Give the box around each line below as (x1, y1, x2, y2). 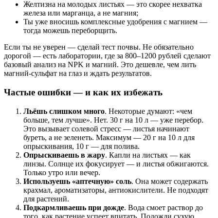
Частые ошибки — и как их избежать (4, 87, 163, 98)
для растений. (23, 194, 69, 203)
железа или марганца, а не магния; (23, 9, 138, 18)
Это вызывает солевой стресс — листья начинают (23, 124, 189, 133)
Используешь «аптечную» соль (23, 177, 131, 185)
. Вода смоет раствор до (124, 203, 203, 212)
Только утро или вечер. (23, 168, 100, 177)
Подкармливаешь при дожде (23, 203, 124, 212)
